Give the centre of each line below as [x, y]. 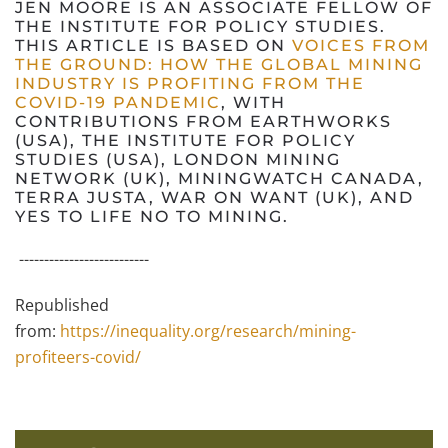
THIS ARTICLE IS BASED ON [153, 45]
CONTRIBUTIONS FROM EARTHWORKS [203, 121]
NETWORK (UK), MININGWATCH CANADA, [219, 178]
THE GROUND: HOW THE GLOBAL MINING [219, 64]
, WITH [253, 102]
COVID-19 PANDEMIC [118, 102]
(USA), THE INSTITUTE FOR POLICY [185, 140]
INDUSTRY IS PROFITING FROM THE [190, 83]
